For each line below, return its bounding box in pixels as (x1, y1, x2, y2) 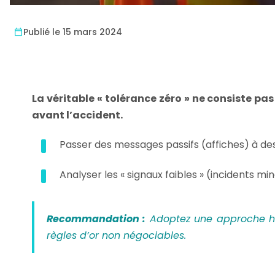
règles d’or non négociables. (47, 228, 186, 242)
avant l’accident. (32, 108, 123, 122)
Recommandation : (47, 212, 146, 226)
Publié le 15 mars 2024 (23, 26, 122, 38)
